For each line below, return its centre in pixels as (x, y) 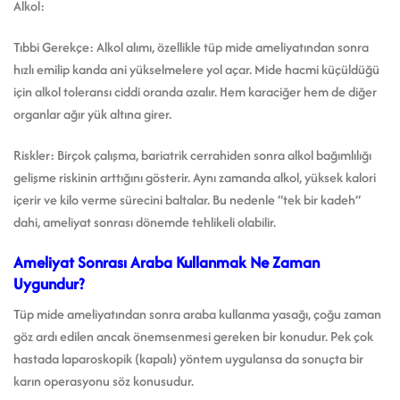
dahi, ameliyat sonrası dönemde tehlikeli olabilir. (145, 221)
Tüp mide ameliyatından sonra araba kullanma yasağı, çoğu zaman (197, 314)
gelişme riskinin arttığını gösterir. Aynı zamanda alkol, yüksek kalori (195, 177)
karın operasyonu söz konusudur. (104, 381)
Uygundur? (49, 283)
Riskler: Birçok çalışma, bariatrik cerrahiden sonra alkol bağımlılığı (192, 154)
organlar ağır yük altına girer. (92, 114)
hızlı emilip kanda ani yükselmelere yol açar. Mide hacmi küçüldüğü (196, 70)
